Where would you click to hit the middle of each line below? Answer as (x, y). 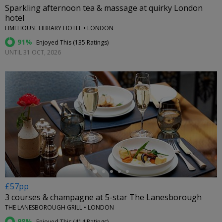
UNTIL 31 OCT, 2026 (33, 53)
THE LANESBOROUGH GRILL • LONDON (59, 208)
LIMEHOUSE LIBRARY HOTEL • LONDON (59, 28)
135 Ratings (91, 43)
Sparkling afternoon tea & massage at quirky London (104, 8)
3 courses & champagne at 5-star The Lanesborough (103, 197)
